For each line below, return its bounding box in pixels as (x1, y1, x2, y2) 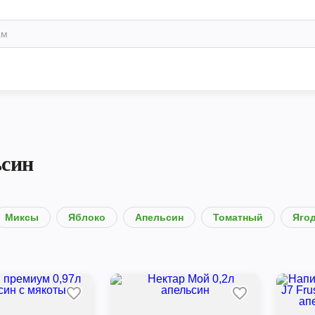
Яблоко (67, 212, 105, 223)
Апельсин (134, 212, 184, 223)
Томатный (212, 212, 263, 223)
